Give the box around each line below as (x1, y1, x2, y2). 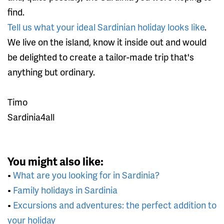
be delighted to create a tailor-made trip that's (7, 50, 194, 63)
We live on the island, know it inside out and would (7, 35, 206, 48)
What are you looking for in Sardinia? (13, 168, 159, 181)
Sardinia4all (7, 110, 54, 123)
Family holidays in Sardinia (13, 183, 117, 196)
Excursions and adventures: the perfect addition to (13, 198, 216, 211)
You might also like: (7, 153, 103, 169)
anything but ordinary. (7, 65, 95, 78)
